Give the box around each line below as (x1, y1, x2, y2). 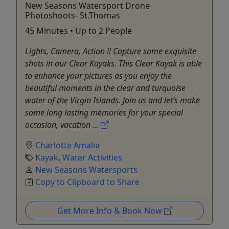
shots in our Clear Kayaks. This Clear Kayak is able (25, 57, 202, 69)
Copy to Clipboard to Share (35, 176, 140, 188)
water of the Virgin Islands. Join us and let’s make (25, 94, 200, 106)
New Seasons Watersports (35, 164, 138, 175)
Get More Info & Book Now (57, 204, 164, 216)
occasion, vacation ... (25, 119, 101, 130)
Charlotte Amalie (35, 139, 100, 151)
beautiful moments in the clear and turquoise (25, 82, 186, 94)
